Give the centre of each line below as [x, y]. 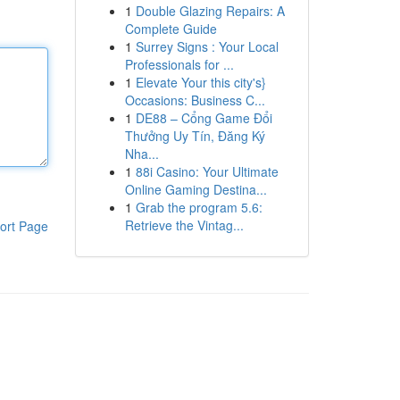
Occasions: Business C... [195, 100]
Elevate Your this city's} [200, 82]
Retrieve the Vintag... [184, 225]
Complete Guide [171, 29]
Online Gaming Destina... [196, 189]
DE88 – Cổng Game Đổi [204, 118]
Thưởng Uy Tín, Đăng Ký [195, 136]
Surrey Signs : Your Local [207, 46]
